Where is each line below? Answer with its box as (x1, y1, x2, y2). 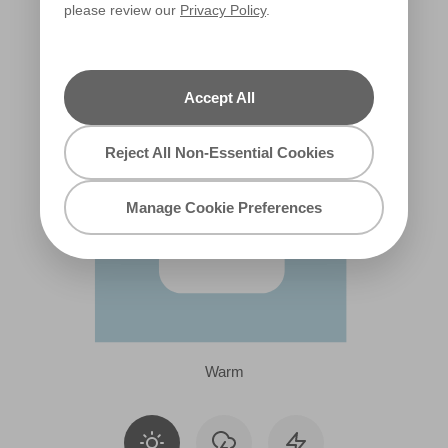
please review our (64, 2, 180, 18)
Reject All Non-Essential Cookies (104, 144, 334, 161)
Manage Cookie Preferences (126, 199, 322, 216)
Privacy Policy (180, 2, 266, 18)
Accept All (183, 89, 255, 106)
